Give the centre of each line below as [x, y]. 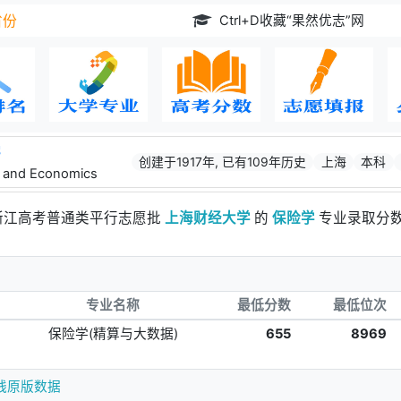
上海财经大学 [208, 218]
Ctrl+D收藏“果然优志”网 [295, 21]
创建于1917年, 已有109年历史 [223, 162]
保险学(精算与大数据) [113, 333]
